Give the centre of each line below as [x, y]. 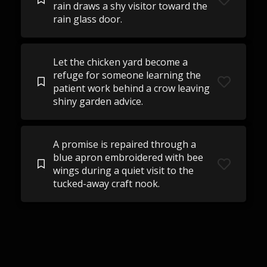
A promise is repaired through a [124, 144]
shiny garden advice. [98, 101]
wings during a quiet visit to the [123, 170]
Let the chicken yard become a [120, 62]
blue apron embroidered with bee [128, 157]
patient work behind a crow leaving [131, 88]
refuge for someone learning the [127, 75]
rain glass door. [87, 19]
